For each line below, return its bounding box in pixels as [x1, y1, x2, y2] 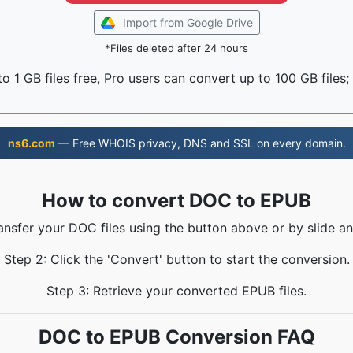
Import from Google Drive [122, 16, 253, 29]
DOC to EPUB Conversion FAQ [38, 325, 315, 348]
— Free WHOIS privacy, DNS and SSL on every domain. [54, 136, 346, 150]
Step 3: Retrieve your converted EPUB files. [46, 283, 307, 299]
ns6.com [7, 136, 55, 150]
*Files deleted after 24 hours [105, 42, 248, 54]
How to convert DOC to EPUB [42, 189, 311, 212]
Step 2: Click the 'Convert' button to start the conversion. [3, 251, 350, 267]
